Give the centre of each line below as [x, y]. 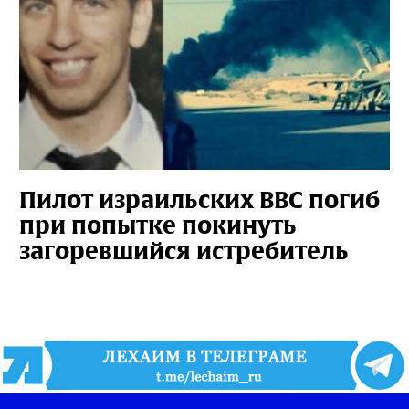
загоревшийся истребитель [184, 251]
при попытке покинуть [157, 225]
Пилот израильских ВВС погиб [199, 199]
